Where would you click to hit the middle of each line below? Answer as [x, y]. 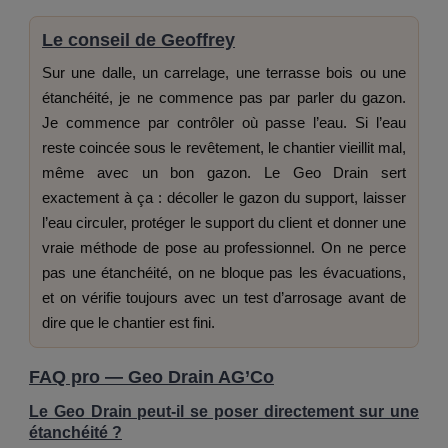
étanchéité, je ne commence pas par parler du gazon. [224, 98]
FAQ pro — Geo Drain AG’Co [151, 377]
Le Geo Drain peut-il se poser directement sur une [224, 412]
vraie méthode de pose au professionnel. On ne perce [224, 248]
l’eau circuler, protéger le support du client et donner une [224, 223]
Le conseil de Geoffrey [138, 40]
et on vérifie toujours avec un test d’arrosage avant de [224, 298]
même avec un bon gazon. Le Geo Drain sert [224, 173]
